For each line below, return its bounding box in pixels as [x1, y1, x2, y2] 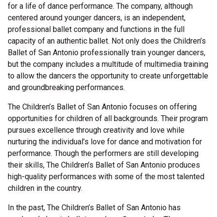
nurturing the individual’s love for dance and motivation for [8, 137, 202, 146]
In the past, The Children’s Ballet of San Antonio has [8, 203, 181, 212]
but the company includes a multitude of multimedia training [8, 60, 208, 69]
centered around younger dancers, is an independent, [8, 13, 186, 22]
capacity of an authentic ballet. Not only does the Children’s [8, 36, 206, 46]
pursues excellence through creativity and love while [8, 125, 185, 135]
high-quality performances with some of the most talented [8, 172, 204, 181]
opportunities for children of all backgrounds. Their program [8, 114, 208, 123]
